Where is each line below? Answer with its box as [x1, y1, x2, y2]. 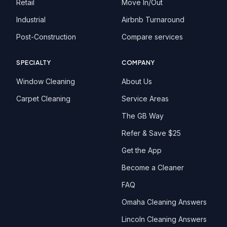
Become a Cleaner [122, 163, 184, 172]
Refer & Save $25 [122, 129, 181, 137]
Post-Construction [16, 32, 76, 41]
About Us [122, 77, 152, 86]
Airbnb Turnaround [122, 15, 184, 24]
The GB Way [122, 111, 164, 120]
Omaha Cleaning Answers [122, 198, 207, 206]
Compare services [122, 32, 183, 41]
